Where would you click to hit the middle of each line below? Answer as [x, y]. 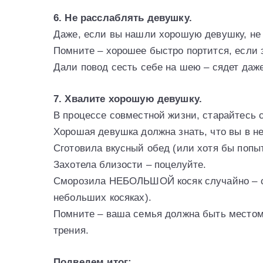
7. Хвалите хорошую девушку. [128, 99]
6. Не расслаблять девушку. [123, 18]
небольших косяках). [102, 197]
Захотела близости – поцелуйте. [130, 164]
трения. [71, 230]
